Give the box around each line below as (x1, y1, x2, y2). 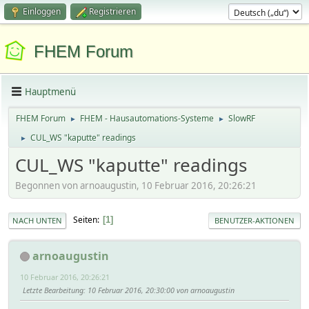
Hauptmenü (25, 85, 76, 98)
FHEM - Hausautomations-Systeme (80, 112, 214, 124)
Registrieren (89, 6, 136, 17)
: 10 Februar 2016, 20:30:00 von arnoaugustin (83, 284, 235, 295)
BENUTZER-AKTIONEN (215, 215, 295, 226)
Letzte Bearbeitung (23, 284, 83, 295)
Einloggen (23, 6, 61, 17)
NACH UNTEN (12, 215, 62, 226)
